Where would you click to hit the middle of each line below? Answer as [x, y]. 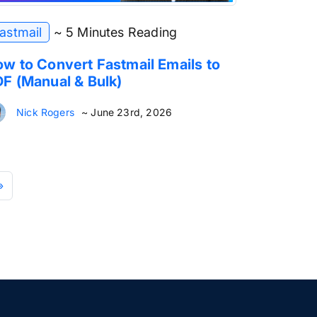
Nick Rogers [45, 112]
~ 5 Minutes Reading [115, 32]
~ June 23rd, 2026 [127, 112]
